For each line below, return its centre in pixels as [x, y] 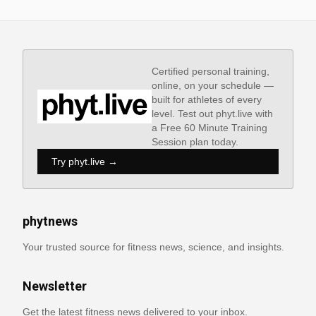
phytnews [50, 221]
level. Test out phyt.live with [212, 114]
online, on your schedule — [212, 85]
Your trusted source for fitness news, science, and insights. [153, 247]
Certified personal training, [210, 71]
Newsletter [55, 286]
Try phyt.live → [85, 162]
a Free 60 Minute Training [209, 128]
